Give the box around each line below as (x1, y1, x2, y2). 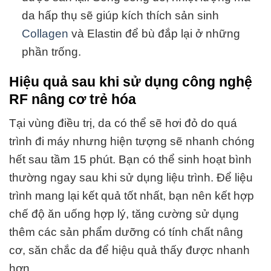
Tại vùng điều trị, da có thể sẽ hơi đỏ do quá (9, 117, 237, 130)
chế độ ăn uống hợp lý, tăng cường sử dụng (9, 207, 239, 221)
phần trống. (21, 45, 81, 58)
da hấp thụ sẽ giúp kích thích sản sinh (21, 8, 219, 22)
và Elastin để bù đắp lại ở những (68, 27, 240, 40)
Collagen (21, 27, 68, 40)
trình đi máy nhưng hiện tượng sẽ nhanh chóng (9, 135, 255, 148)
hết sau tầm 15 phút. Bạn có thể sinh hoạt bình (9, 153, 252, 166)
